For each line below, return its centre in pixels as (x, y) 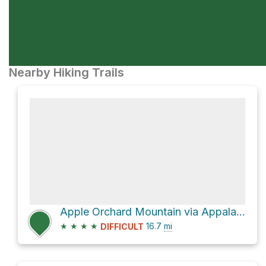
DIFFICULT (122, 227)
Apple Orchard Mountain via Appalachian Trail (241, 212)
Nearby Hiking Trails (66, 72)
